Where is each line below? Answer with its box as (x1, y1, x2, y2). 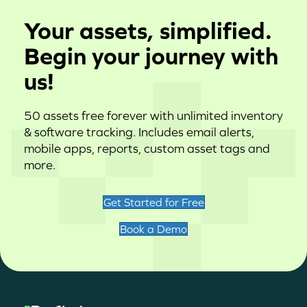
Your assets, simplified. (24, 17, 272, 45)
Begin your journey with (24, 42, 278, 70)
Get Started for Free (103, 196, 204, 209)
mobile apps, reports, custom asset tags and (24, 141, 270, 156)
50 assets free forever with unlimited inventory (24, 108, 283, 123)
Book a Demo (120, 223, 187, 236)
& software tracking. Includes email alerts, (24, 125, 254, 140)
